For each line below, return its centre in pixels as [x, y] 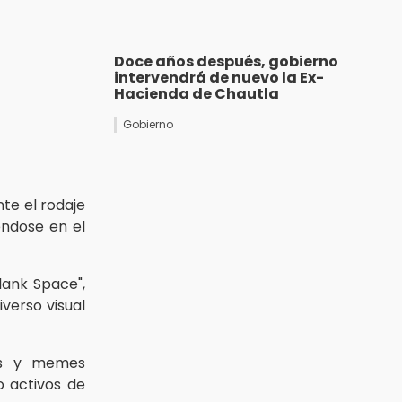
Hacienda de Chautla [197, 94]
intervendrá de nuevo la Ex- [219, 78]
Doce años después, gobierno [226, 62]
